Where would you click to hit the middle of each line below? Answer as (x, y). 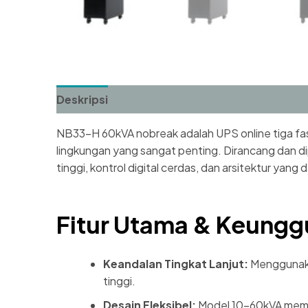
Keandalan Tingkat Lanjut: (176, 263)
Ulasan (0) (148, 100)
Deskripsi (82, 100)
